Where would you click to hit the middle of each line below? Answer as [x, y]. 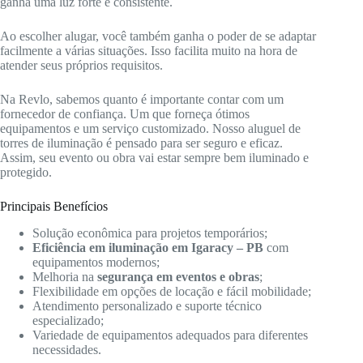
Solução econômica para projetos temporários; [150, 233]
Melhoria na [65, 276]
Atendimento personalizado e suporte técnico [147, 305]
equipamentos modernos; [96, 262]
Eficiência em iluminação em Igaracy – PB [148, 247]
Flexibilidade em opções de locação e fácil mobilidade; [172, 291]
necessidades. [67, 349]
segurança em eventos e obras [178, 276]
